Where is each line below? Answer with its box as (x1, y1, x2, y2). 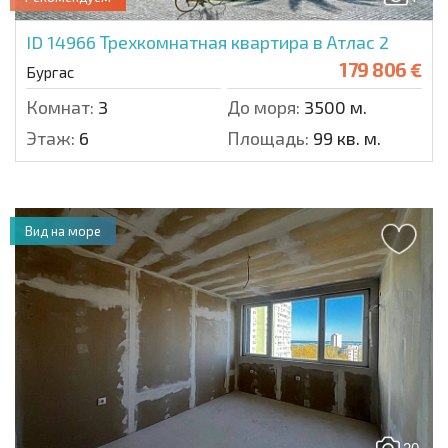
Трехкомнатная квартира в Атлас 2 (100, 31, 389, 54)
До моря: (227, 96, 300, 119)
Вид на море (25, 223, 101, 240)
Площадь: (227, 127, 309, 150)
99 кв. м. (309, 127, 381, 150)
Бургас (26, 63, 74, 82)
